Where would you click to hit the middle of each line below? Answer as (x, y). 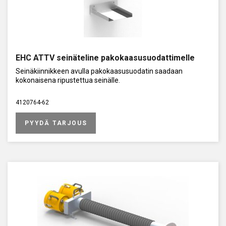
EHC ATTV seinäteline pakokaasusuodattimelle (105, 58)
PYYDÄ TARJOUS (56, 123)
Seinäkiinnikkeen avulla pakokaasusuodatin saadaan (99, 71)
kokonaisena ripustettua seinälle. (68, 80)
